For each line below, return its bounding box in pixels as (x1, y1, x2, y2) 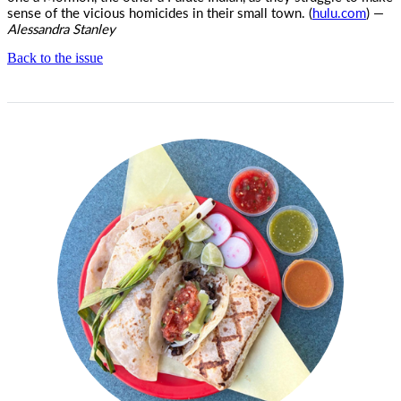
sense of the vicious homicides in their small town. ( (7, 3, 312, 21)
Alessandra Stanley (7, 19, 115, 38)
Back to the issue (7, 50, 103, 65)
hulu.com (312, 3, 366, 21)
